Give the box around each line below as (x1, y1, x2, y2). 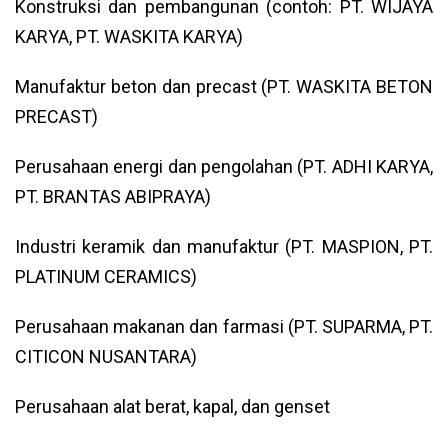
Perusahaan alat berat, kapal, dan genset (15, 396, 330, 417)
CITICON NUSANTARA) (15, 346, 197, 367)
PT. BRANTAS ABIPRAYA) (15, 186, 211, 207)
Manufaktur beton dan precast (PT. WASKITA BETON (15, 76, 433, 97)
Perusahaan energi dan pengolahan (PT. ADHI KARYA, (15, 156, 433, 177)
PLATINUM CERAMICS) (15, 266, 197, 287)
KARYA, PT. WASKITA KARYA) (15, 26, 243, 47)
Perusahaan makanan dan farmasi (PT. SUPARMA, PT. (15, 316, 433, 337)
